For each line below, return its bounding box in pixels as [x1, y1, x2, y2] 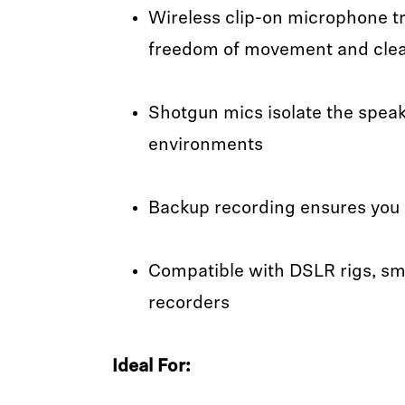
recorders [147, 295, 234, 313]
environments [147, 137, 263, 155]
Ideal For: [111, 358, 195, 376]
